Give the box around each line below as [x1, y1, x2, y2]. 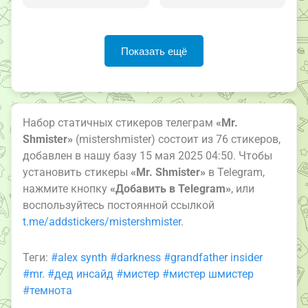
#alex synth [51, 251, 107, 265]
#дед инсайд [47, 267, 113, 281]
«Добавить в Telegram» [110, 182, 231, 196]
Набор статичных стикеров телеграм [23, 116, 216, 130]
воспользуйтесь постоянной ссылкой [23, 199, 214, 212]
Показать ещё [121, 45, 187, 57]
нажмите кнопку [23, 182, 110, 196]
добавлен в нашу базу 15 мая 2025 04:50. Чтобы [23, 149, 272, 163]
